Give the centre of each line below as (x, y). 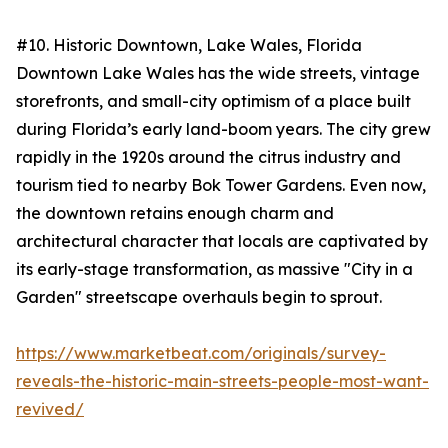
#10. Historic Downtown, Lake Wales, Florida (189, 45)
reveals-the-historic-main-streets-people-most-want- (222, 381)
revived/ (50, 409)
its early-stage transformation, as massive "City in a (214, 269)
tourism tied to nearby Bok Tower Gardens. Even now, (221, 185)
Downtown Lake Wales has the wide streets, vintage (218, 73)
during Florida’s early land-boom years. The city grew (223, 129)
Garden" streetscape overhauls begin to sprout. (199, 297)
